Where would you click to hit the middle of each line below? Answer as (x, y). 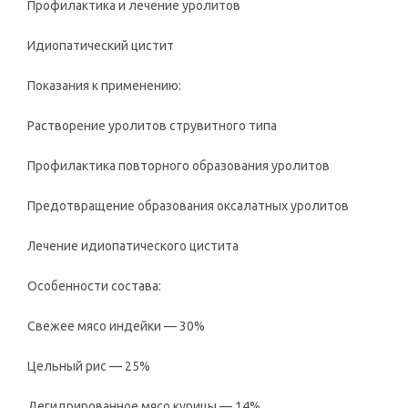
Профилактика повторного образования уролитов (178, 166)
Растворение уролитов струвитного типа (152, 126)
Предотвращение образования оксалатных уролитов (188, 206)
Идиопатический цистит (101, 46)
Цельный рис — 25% (89, 366)
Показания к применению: (104, 86)
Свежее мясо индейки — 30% (116, 326)
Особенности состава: (94, 286)
